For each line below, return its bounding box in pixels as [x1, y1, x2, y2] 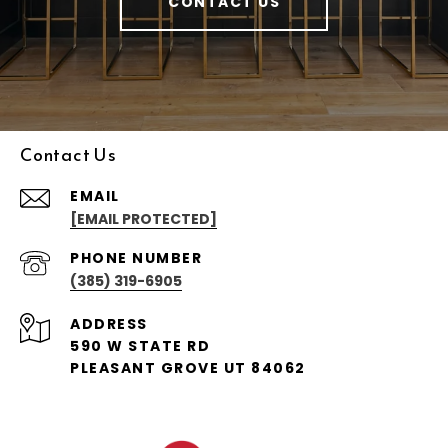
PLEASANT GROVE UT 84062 [70, 358, 306, 379]
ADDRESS [70, 314, 148, 335]
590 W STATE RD [70, 336, 210, 357]
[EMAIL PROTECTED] [70, 209, 217, 230]
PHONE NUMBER [70, 248, 202, 269]
